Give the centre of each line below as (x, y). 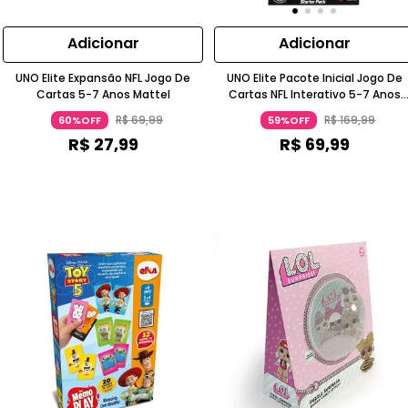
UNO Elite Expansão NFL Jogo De (103, 78)
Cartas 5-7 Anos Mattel (103, 95)
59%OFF (289, 121)
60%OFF (79, 121)
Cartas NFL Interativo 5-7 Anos (314, 95)
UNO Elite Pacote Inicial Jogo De (314, 78)
